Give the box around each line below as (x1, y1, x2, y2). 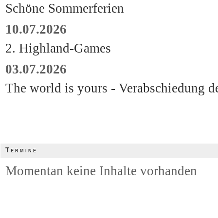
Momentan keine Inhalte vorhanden (5, 163, 197, 178)
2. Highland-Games (5, 41, 111, 55)
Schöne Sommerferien (5, 1, 124, 16)
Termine (5, 146, 37, 154)
